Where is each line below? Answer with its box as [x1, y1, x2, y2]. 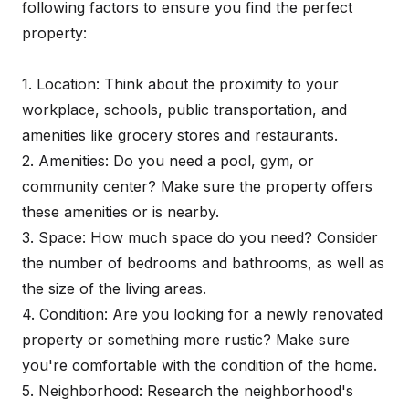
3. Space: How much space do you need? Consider [22, 228, 378, 246]
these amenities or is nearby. [22, 203, 219, 221]
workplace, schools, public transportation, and [22, 100, 347, 119]
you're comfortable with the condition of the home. [22, 356, 377, 374]
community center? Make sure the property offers [22, 177, 372, 195]
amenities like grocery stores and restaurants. [22, 126, 338, 144]
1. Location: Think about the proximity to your [22, 75, 339, 93]
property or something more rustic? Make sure [22, 330, 350, 349]
